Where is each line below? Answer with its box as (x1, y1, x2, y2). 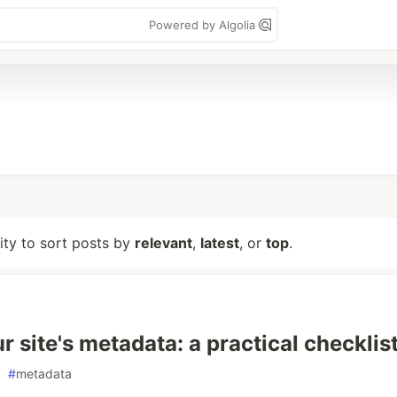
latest (200, 234, 239, 252)
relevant (135, 234, 192, 252)
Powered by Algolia (149, 18, 259, 32)
